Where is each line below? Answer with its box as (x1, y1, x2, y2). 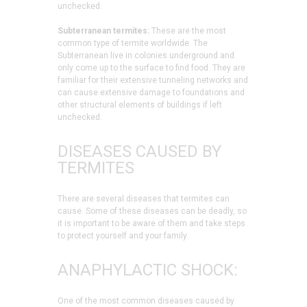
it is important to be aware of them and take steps (58, 219, 245, 229)
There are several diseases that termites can (58, 194, 230, 204)
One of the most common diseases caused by (58, 295, 234, 306)
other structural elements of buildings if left (58, 100, 222, 110)
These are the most (149, 26, 226, 36)
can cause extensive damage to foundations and (58, 88, 245, 98)
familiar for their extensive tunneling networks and (58, 75, 248, 86)
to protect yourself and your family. (58, 231, 188, 241)
